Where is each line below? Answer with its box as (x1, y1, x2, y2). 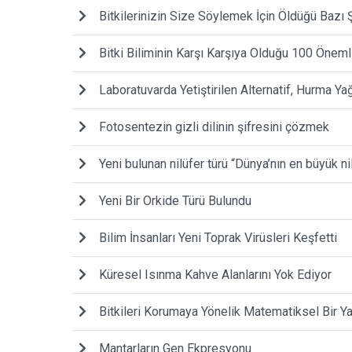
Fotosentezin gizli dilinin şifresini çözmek (99, 119, 329, 134)
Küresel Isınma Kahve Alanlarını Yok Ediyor (99, 266, 332, 282)
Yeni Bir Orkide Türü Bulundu (99, 192, 251, 208)
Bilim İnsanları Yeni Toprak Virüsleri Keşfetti (99, 229, 337, 245)
